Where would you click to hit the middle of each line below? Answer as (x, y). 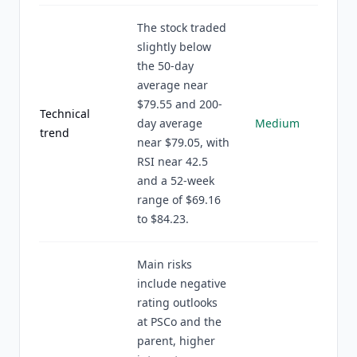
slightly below (174, 47)
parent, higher (176, 341)
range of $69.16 (179, 200)
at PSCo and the (179, 322)
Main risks (165, 264)
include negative (182, 283)
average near (173, 85)
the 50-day (165, 66)
